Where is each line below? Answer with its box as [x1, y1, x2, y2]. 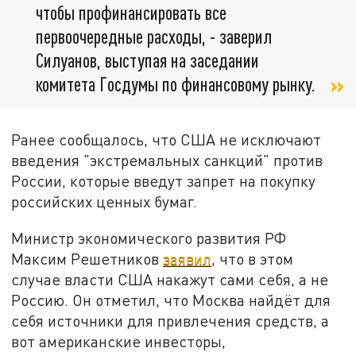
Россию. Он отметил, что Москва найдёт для [11, 291, 331, 310]
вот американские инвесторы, [11, 332, 226, 351]
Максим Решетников [11, 250, 164, 269]
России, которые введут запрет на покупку [11, 172, 316, 191]
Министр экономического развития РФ [11, 229, 287, 248]
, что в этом [211, 250, 294, 269]
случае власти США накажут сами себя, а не [11, 270, 329, 289]
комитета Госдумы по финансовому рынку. [36, 72, 315, 96]
